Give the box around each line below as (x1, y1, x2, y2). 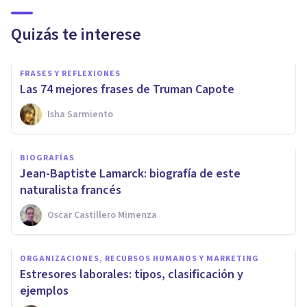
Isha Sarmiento (47, 107, 113, 121)
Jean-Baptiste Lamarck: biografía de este (20, 164, 241, 182)
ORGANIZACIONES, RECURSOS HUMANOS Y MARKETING (20, 252, 259, 265)
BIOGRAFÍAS (20, 151, 75, 164)
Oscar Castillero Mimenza (47, 208, 157, 222)
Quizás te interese (11, 22, 141, 47)
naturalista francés (20, 181, 121, 199)
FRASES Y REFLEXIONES (20, 67, 121, 79)
